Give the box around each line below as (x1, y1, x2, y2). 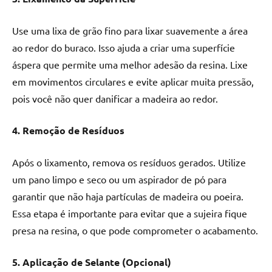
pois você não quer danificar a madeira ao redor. (12, 92, 218, 105)
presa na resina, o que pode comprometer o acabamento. (12, 224, 258, 237)
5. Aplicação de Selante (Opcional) (12, 256, 171, 269)
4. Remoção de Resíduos (12, 124, 124, 137)
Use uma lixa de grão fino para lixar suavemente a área (12, 24, 248, 37)
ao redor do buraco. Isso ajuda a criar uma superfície (12, 41, 235, 54)
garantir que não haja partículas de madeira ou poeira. (12, 190, 243, 203)
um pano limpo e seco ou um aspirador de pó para (12, 173, 226, 186)
